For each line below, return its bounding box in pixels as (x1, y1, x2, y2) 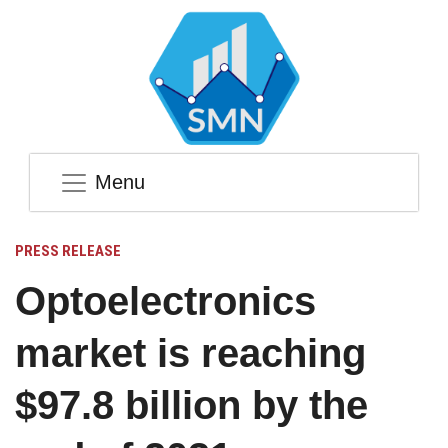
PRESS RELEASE (15, 242, 121, 261)
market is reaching (15, 331, 366, 376)
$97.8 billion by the (15, 383, 368, 428)
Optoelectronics (15, 279, 316, 324)
